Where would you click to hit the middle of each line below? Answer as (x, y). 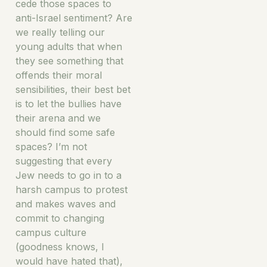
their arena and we (58, 118)
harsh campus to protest (72, 189)
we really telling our (60, 32)
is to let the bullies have (69, 103)
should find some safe (65, 132)
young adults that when (69, 46)
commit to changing (60, 218)
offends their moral (59, 75)
